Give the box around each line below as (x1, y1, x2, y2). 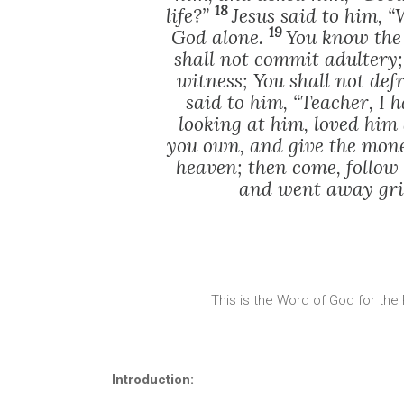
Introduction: (112, 372, 194, 388)
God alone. (170, 25, 269, 50)
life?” (166, 4, 215, 28)
